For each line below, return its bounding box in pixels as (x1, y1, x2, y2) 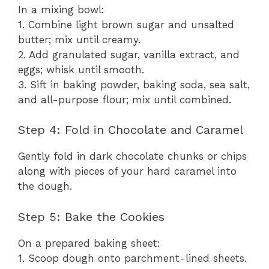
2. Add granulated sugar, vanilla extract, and (18, 48, 240, 61)
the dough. (18, 180, 72, 193)
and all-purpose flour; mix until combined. (18, 93, 231, 106)
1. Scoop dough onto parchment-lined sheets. (18, 252, 247, 264)
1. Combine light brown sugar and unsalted (18, 18, 234, 31)
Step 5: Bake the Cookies (18, 209, 165, 224)
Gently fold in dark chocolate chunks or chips (18, 150, 247, 163)
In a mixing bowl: (18, 3, 104, 16)
